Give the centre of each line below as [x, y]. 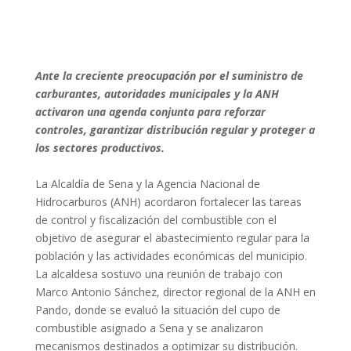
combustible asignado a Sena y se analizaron [149, 328]
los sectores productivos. [100, 148]
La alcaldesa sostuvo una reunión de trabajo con [159, 274]
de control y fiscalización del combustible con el [156, 220]
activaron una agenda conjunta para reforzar [150, 112]
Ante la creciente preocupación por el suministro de [169, 76]
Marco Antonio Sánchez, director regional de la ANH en [175, 292]
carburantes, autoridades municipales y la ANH [157, 94]
